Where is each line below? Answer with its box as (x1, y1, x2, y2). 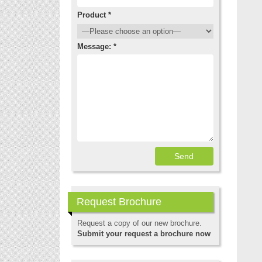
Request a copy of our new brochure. (77, 219, 202, 227)
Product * (77, 11, 111, 19)
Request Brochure (77, 196, 161, 208)
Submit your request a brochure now (77, 229, 211, 238)
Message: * (77, 42, 116, 51)
